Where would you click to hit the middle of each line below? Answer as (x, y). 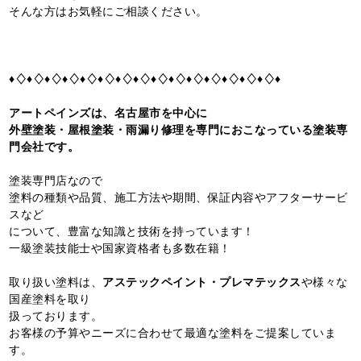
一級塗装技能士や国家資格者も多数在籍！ (120, 248)
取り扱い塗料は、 (56, 282)
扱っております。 (56, 315)
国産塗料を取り (50, 299)
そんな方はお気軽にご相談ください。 (108, 11)
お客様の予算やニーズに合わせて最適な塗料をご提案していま (173, 332)
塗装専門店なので (56, 180)
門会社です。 (44, 146)
